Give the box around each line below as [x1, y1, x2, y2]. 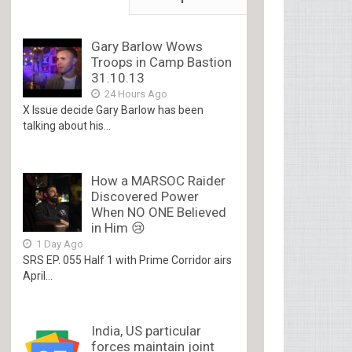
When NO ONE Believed [91, 204, 227, 220]
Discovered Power [91, 189, 200, 204]
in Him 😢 [91, 220, 146, 236]
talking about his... [23, 119, 112, 132]
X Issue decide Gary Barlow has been [23, 104, 204, 116]
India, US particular [91, 323, 202, 339]
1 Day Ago [34, 238, 84, 250]
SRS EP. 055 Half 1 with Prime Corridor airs [23, 254, 233, 266]
